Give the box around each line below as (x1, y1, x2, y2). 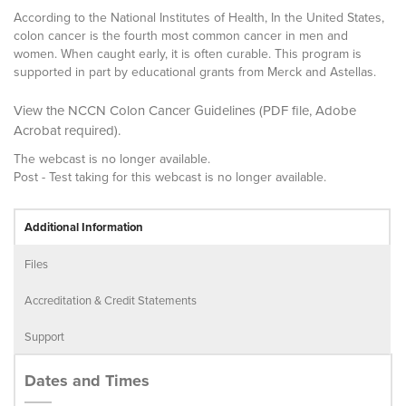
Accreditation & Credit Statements (24, 292, 197, 308)
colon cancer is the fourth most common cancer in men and (14, 26, 348, 44)
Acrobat (14, 121, 61, 140)
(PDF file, (256, 101, 315, 120)
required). (61, 121, 121, 140)
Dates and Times (24, 369, 150, 392)
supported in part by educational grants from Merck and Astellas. (14, 63, 376, 81)
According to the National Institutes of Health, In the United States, (14, 8, 384, 26)
